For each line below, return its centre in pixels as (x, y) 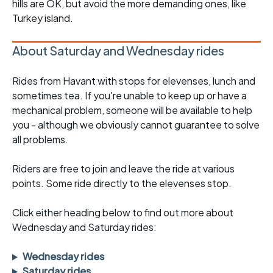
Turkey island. (43, 18)
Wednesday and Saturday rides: (84, 227)
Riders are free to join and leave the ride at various (123, 169)
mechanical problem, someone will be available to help (132, 110)
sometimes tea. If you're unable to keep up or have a (129, 96)
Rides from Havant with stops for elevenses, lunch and (134, 81)
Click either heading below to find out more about (123, 213)
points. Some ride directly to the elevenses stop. (122, 183)
